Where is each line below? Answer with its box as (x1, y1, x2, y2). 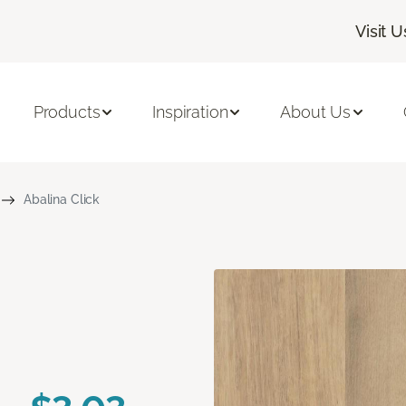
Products (33, 102, 101, 122)
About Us (280, 102, 351, 122)
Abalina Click (23, 191, 101, 207)
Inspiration (152, 102, 228, 122)
